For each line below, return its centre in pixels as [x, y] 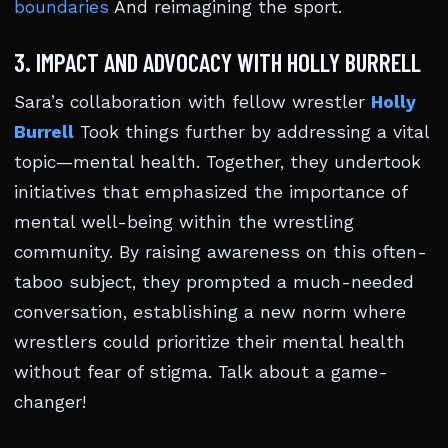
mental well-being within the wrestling [184, 222]
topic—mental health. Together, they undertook [217, 162]
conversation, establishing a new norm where [210, 312]
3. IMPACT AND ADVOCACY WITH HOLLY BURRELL [217, 62]
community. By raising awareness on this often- [220, 252]
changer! [50, 402]
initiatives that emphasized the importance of [210, 192]
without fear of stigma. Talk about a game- [201, 372]
